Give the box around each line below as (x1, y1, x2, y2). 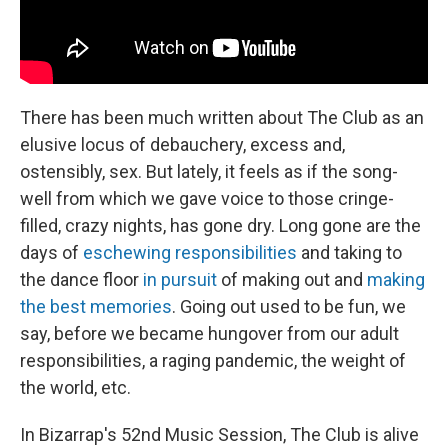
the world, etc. (20, 376, 131, 398)
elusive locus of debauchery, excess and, (20, 133, 345, 155)
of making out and (217, 268, 367, 290)
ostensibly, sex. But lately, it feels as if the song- (20, 160, 398, 182)
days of (20, 241, 83, 263)
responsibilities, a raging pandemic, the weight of (20, 349, 406, 371)
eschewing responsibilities (83, 241, 297, 263)
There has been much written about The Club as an (20, 106, 424, 128)
